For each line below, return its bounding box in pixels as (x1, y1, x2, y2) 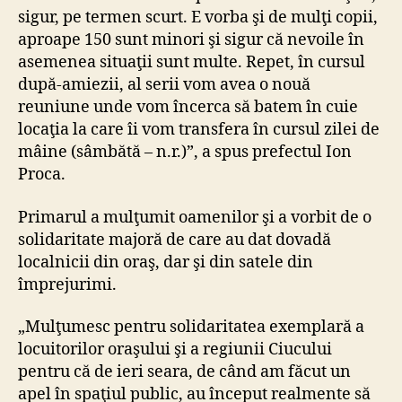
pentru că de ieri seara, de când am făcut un (18, 362, 351, 383)
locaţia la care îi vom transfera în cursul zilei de (18, 119, 380, 141)
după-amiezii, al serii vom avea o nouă (18, 74, 310, 96)
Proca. (18, 164, 66, 186)
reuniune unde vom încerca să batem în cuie (18, 97, 358, 118)
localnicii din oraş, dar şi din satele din (18, 251, 313, 273)
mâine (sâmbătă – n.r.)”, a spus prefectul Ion (18, 142, 352, 163)
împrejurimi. (18, 274, 117, 295)
